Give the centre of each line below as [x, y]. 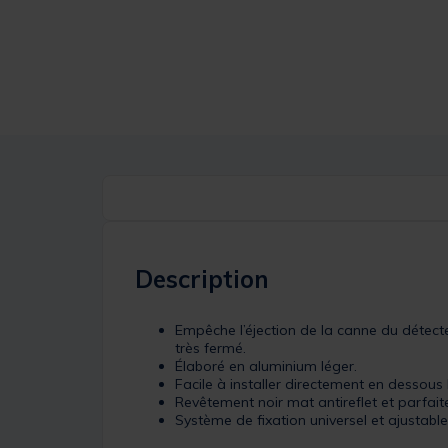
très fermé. [210, 347]
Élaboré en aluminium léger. [266, 365]
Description [202, 278]
